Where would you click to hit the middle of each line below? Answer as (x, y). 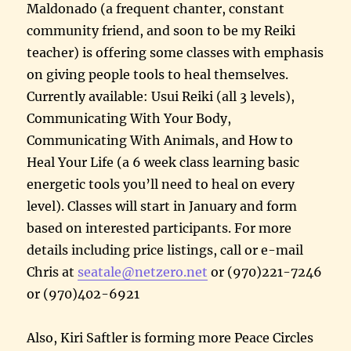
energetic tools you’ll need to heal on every (161, 184)
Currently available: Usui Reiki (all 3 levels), (161, 96)
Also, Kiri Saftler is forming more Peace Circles (170, 337)
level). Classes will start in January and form (162, 206)
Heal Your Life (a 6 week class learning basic (163, 162)
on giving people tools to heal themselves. (158, 74)
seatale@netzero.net (143, 271)
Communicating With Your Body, (129, 118)
